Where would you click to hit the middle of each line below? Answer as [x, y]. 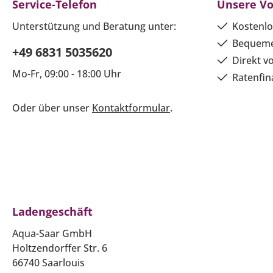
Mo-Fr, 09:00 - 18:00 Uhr [67, 74]
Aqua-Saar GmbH [52, 234]
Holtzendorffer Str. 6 [60, 248]
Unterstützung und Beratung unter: [94, 27]
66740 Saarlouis [48, 263]
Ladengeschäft [52, 212]
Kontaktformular [131, 108]
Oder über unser [52, 108]
